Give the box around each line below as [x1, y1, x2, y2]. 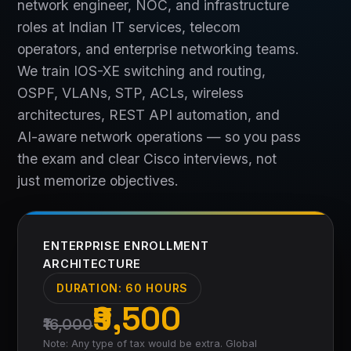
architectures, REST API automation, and [17, 107, 280, 123]
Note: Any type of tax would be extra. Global [43, 338, 258, 349]
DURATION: [56, 281, 126, 295]
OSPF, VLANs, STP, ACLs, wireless [17, 85, 244, 101]
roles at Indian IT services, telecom [17, 19, 241, 35]
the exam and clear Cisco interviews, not [17, 150, 277, 167]
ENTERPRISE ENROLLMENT [43, 239, 209, 252]
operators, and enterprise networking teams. [17, 41, 300, 57]
